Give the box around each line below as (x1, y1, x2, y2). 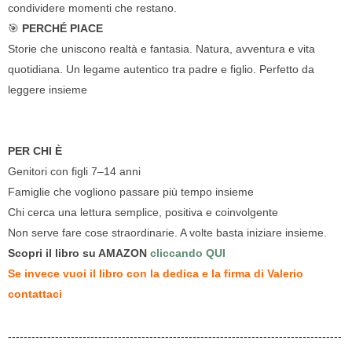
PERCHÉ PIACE (22, 22, 103, 35)
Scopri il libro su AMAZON (8, 247, 150, 259)
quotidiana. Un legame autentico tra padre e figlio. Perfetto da (8, 63, 314, 75)
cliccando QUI (150, 247, 225, 259)
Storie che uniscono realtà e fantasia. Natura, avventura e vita (8, 42, 315, 55)
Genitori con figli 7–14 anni (8, 165, 141, 178)
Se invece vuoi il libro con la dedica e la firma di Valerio (8, 267, 303, 280)
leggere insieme (8, 83, 87, 96)
